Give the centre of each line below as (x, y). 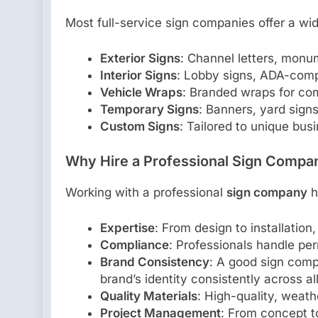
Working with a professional (146, 193)
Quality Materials (148, 296)
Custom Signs (139, 126)
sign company (267, 193)
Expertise (127, 227)
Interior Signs (138, 75)
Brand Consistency (154, 262)
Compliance (134, 245)
